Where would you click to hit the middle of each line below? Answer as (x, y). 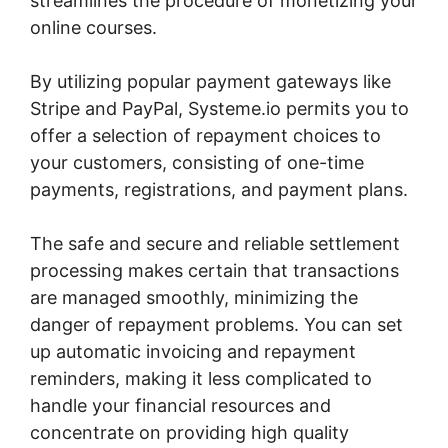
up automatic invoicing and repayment (193, 351)
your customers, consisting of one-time (197, 162)
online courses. (93, 27)
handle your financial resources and (180, 405)
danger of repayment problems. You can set (216, 324)
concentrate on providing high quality (189, 432)
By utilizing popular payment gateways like (210, 81)
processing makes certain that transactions (214, 270)
